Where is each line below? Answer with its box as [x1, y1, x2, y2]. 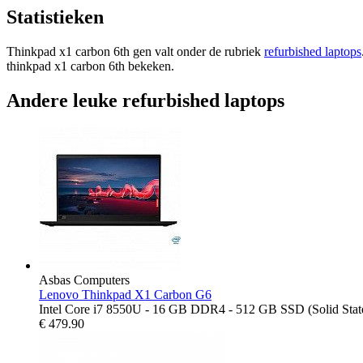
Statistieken [6, 6, 104, 28]
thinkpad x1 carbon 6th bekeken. [6, 59, 174, 74]
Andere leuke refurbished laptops [6, 90, 284, 112]
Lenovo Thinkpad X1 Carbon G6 [39, 288, 211, 302]
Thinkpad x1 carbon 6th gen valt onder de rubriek [6, 45, 264, 59]
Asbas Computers [39, 273, 130, 288]
